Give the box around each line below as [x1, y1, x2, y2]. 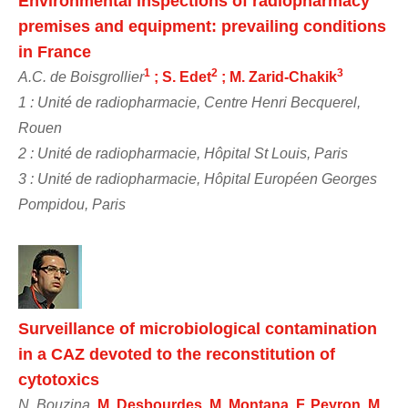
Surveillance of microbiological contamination [18, 319, 377, 338]
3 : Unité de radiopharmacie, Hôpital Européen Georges [18, 170, 377, 187]
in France [18, 42, 91, 61]
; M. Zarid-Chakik [218, 68, 337, 85]
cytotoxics [18, 370, 99, 389]
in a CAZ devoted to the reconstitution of [18, 344, 335, 363]
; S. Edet [150, 68, 211, 85]
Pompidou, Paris [18, 196, 126, 212]
